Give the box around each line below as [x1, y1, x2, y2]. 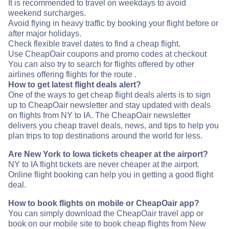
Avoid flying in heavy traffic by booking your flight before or [8, 18, 218, 28]
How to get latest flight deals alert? [8, 80, 141, 89]
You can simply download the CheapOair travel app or [8, 209, 203, 218]
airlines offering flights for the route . [8, 70, 136, 79]
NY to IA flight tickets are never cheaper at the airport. [8, 159, 199, 169]
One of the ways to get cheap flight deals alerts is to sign [8, 90, 211, 99]
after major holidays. [8, 29, 81, 38]
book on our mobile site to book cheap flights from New [8, 219, 206, 228]
